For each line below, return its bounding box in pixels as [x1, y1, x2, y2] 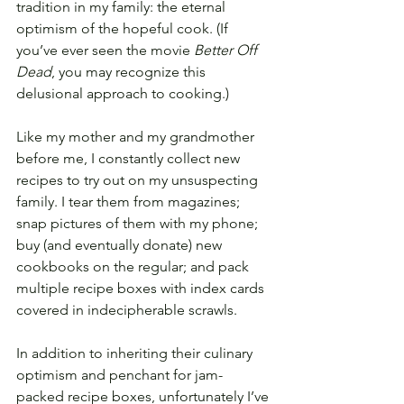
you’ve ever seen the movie [16, 41, 194, 60]
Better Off [194, 41, 261, 60]
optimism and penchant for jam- [16, 366, 223, 384]
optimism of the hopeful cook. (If [16, 20, 232, 38]
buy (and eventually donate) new [16, 236, 225, 254]
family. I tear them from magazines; [16, 193, 243, 211]
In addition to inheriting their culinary [16, 344, 256, 363]
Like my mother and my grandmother [16, 128, 258, 146]
